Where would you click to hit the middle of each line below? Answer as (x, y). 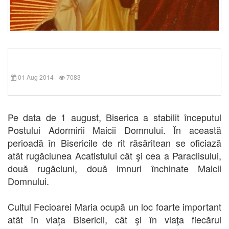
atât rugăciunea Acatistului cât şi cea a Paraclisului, (114, 155)
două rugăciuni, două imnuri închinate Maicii (114, 168)
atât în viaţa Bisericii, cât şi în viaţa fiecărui (114, 219)
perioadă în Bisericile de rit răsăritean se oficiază (114, 142)
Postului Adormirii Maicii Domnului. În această (114, 130)
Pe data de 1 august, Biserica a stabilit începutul (114, 117)
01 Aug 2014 (36, 77)
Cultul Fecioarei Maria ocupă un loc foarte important (114, 206)
